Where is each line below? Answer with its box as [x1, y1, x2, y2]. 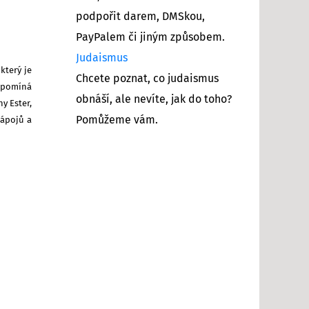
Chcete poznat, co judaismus [76, 72, 219, 84]
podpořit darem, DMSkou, [76, 10, 205, 22]
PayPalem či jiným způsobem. [76, 31, 225, 43]
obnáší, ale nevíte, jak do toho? [76, 93, 232, 105]
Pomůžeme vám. [76, 114, 158, 126]
